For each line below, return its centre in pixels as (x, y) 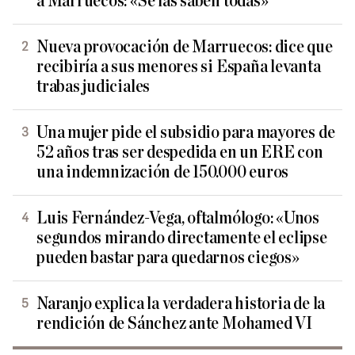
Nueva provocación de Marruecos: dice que (185, 47)
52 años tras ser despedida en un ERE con (180, 152)
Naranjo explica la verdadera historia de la (181, 303)
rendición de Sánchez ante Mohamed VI (174, 323)
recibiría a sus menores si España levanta (179, 67)
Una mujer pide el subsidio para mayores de (186, 132)
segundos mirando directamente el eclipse (182, 238)
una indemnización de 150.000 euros (163, 172)
